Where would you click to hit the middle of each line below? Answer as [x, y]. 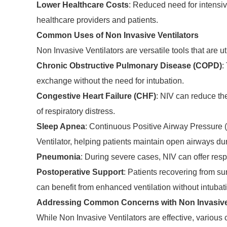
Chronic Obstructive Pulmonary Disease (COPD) [129, 66]
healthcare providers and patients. [97, 20]
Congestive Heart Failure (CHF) [96, 96]
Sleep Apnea [61, 126]
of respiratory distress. [76, 111]
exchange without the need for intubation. [110, 81]
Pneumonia [59, 157]
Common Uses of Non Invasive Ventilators [118, 35]
